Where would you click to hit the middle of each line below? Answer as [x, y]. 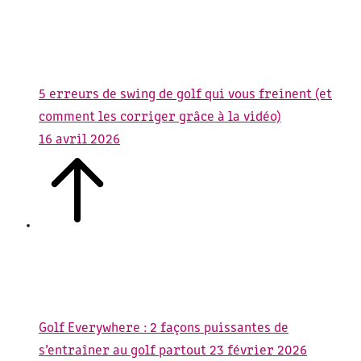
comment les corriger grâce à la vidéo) [160, 117]
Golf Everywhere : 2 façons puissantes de [164, 328]
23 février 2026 [258, 351]
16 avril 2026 [79, 139]
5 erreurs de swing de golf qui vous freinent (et [185, 94]
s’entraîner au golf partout [124, 351]
